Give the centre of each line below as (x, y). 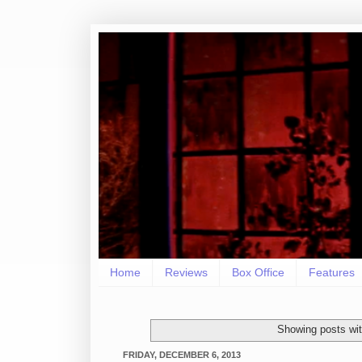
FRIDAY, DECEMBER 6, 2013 (182, 354)
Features (332, 273)
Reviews (186, 273)
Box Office (258, 273)
